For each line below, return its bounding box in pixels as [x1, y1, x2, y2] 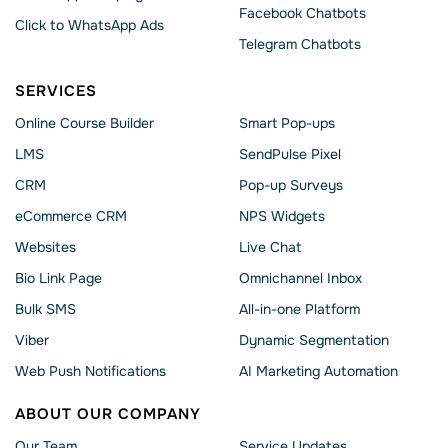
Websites [15, 238, 76, 257]
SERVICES [15, 81, 97, 102]
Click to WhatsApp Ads [15, 16, 164, 35]
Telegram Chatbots [239, 35, 361, 54]
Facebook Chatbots [239, 4, 366, 23]
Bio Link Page [15, 269, 102, 288]
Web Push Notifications [15, 362, 166, 381]
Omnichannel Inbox [239, 269, 362, 288]
